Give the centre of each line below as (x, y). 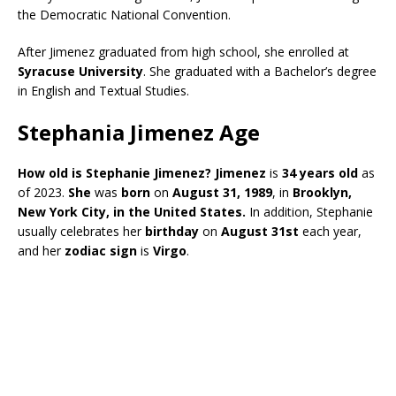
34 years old (320, 172)
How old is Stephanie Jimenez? (114, 172)
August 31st (262, 231)
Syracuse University (80, 71)
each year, (332, 231)
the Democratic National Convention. (124, 14)
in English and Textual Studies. (103, 90)
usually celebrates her (80, 231)
